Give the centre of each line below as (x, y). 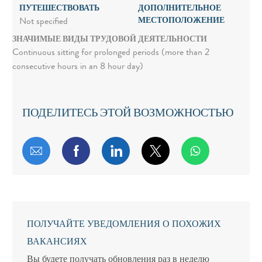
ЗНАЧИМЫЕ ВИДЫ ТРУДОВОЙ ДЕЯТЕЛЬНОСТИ (109, 40)
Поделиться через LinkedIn (185, 151)
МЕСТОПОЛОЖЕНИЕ (181, 21)
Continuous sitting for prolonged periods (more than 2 (111, 54)
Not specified (43, 23)
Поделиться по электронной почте (126, 151)
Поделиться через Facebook (148, 151)
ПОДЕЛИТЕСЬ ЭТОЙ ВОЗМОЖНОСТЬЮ (128, 114)
